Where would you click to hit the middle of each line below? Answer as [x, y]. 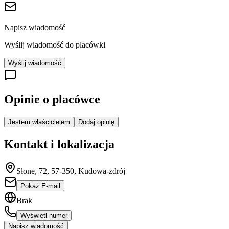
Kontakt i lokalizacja [59, 144]
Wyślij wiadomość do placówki [55, 44]
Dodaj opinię [96, 122]
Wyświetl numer [44, 216]
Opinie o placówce [52, 99]
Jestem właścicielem [39, 122]
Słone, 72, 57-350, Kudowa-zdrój [71, 171]
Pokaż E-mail [40, 186]
